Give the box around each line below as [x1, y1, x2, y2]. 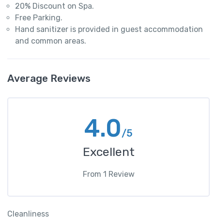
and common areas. [15, 36, 86, 46]
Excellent [82, 145, 135, 159]
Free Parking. [15, 13, 62, 23]
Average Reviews [7, 72, 91, 85]
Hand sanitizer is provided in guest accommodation [15, 25, 203, 34]
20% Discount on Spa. [15, 1, 94, 11]
